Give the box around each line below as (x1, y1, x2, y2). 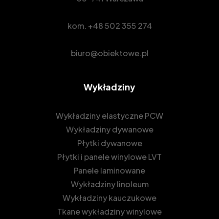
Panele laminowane (74, 165, 145, 175)
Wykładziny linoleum (70, 178, 149, 189)
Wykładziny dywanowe (66, 124, 153, 134)
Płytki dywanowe (77, 137, 142, 148)
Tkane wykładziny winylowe (57, 206, 162, 217)
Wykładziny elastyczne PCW (56, 110, 163, 121)
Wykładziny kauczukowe (63, 192, 156, 203)
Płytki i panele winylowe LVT (57, 151, 162, 162)
